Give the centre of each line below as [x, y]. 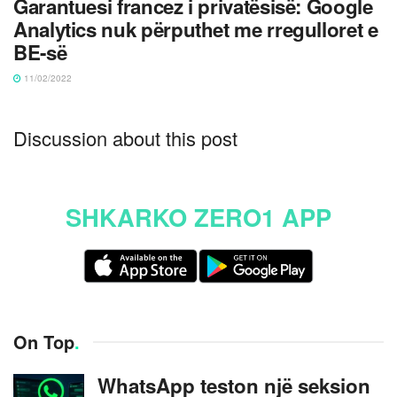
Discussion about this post [125, 138]
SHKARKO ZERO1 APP [198, 216]
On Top [44, 341]
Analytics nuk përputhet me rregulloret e [196, 30]
